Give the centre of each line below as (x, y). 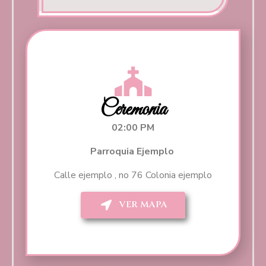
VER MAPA (143, 205)
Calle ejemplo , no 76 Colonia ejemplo (133, 175)
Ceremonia (133, 110)
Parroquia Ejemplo (133, 151)
